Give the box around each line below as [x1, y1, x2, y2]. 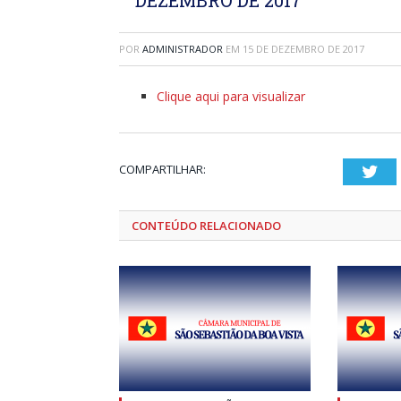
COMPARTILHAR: [119, 160, 206, 177]
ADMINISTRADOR [142, 41, 223, 55]
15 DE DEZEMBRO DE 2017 [243, 41, 364, 55]
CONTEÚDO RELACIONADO [132, 217, 281, 234]
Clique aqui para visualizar [157, 87, 305, 105]
